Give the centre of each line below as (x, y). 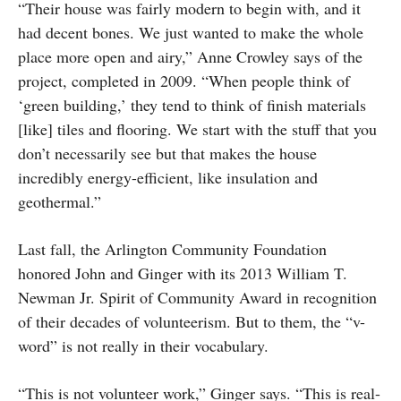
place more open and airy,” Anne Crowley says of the (190, 57)
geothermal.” (64, 202)
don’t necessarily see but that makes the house (167, 154)
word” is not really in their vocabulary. (146, 346)
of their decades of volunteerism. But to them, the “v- (192, 322)
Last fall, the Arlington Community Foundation (172, 249)
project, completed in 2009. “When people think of (184, 81)
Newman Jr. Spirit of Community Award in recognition (197, 298)
